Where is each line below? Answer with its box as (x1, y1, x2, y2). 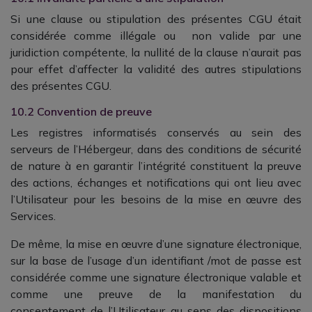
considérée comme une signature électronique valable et (10, 270, 302, 284)
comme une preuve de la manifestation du (10, 287, 302, 301)
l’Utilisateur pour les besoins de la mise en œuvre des (10, 192, 302, 206)
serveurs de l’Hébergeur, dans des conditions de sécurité (10, 142, 302, 156)
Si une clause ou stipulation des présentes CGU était (10, 12, 302, 26)
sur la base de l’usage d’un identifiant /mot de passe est (10, 253, 302, 267)
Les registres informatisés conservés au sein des (10, 125, 302, 139)
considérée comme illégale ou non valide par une (10, 29, 302, 42)
